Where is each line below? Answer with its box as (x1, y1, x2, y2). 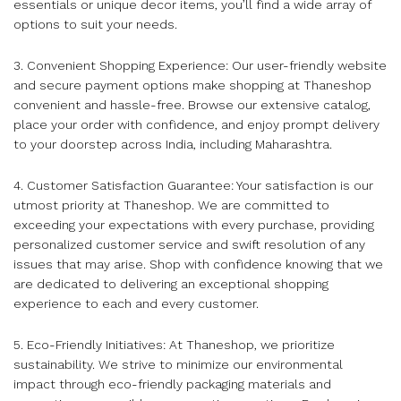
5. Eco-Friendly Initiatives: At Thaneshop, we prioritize (13, 337, 335, 352)
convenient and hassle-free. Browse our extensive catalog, (13, 98, 371, 113)
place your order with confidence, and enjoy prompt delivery (13, 117, 380, 132)
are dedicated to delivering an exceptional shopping (13, 277, 328, 292)
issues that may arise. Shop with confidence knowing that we (13, 257, 383, 272)
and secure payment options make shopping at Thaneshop (13, 78, 371, 93)
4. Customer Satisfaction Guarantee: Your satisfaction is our (13, 178, 373, 193)
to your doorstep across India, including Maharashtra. (13, 137, 332, 152)
